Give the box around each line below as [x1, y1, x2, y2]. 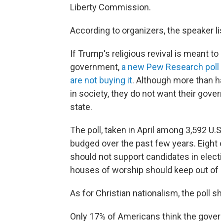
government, [70, 62, 119, 73]
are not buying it [70, 75, 132, 86]
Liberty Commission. [70, 2, 151, 13]
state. [70, 102, 92, 112]
